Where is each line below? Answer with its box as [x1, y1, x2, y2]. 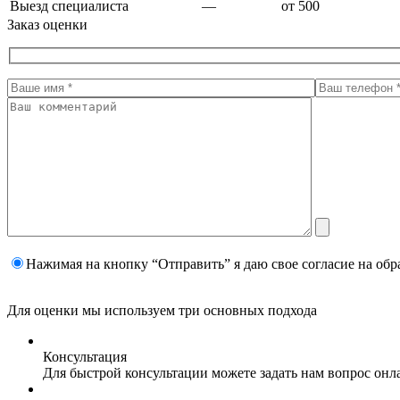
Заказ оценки [7, 16, 87, 32]
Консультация [43, 349, 127, 365]
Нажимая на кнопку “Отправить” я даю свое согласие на [26, 256, 376, 272]
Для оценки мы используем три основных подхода [7, 303, 317, 319]
